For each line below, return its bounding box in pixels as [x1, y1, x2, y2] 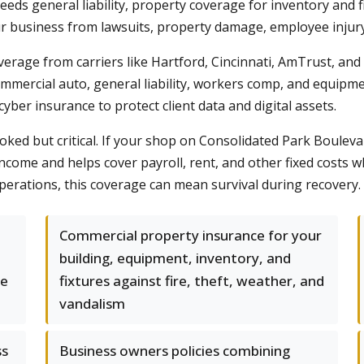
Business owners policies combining [59, 341, 290, 360]
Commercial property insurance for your [59, 226, 322, 245]
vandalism [59, 294, 125, 313]
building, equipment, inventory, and [59, 249, 291, 267]
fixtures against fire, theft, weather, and [59, 271, 324, 290]
